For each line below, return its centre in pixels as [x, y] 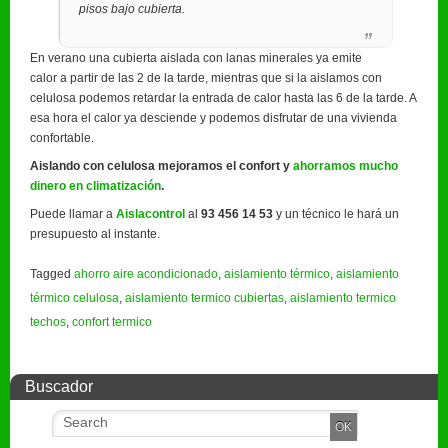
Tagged [52, 274]
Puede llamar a [73, 214]
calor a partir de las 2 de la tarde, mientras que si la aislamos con [206, 78]
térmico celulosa [74, 298]
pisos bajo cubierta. [131, 9]
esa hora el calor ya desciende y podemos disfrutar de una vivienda [213, 118]
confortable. [62, 138]
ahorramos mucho [345, 166]
